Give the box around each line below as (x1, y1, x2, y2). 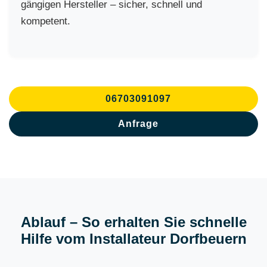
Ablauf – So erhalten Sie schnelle (20, 214, 247, 230)
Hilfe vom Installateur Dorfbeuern (20, 231, 247, 247)
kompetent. (21, 15, 70, 27)
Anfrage (118, 119, 159, 129)
